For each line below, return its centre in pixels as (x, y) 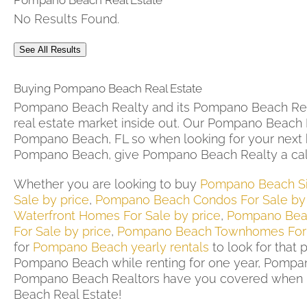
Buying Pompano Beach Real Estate (108, 89)
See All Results (50, 50)
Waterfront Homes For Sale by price (117, 216)
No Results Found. (66, 19)
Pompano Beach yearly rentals (121, 247)
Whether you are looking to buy (107, 184)
